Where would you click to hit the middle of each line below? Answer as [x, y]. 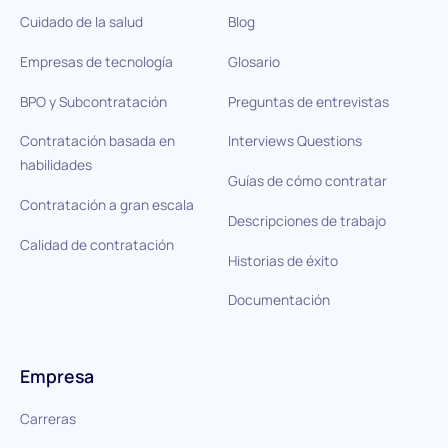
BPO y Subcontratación [93, 101]
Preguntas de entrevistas [308, 101]
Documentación [278, 300]
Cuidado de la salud [81, 22]
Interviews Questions [294, 141]
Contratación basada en [97, 141]
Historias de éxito [282, 260]
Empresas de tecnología [96, 62]
